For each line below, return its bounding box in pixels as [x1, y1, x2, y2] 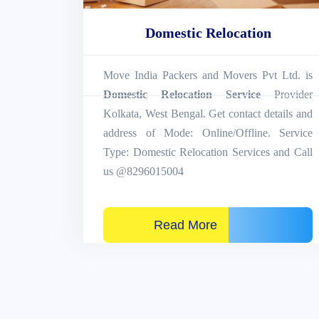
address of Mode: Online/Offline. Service [103, 126, 313, 139]
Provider [261, 88, 313, 100]
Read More [115, 217, 217, 232]
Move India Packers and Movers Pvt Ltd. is [103, 68, 313, 81]
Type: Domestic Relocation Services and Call [103, 145, 313, 158]
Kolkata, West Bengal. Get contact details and [103, 107, 313, 120]
